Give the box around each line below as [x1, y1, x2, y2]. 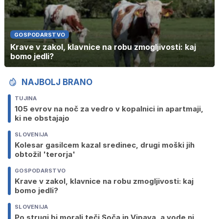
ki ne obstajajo [15, 113, 69, 123]
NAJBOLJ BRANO [22, 77, 92, 88]
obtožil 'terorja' [15, 150, 75, 159]
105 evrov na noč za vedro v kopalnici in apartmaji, [15, 104, 203, 114]
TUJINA [15, 95, 37, 102]
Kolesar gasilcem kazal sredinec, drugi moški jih [15, 140, 195, 150]
